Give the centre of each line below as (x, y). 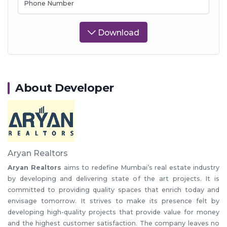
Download (118, 32)
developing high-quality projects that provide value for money (113, 212)
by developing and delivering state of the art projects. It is (113, 178)
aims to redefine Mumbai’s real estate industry (140, 167)
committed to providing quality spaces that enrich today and (113, 190)
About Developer (65, 88)
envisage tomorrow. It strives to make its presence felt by (113, 201)
